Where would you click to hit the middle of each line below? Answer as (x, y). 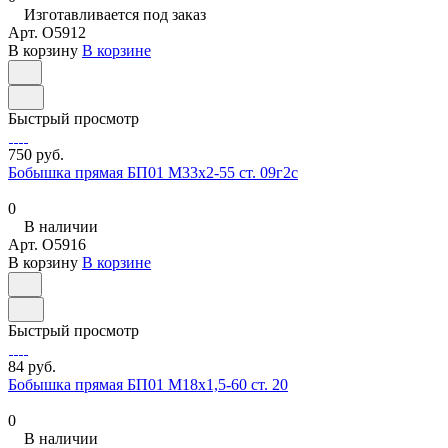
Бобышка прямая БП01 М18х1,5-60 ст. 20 (148, 385)
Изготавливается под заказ (115, 15)
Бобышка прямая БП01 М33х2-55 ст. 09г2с (153, 173)
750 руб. (36, 155)
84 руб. (32, 367)
